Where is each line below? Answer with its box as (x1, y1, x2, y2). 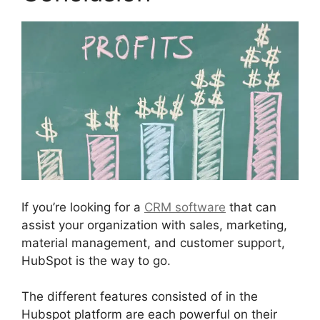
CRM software (144, 199, 226, 214)
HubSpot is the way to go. (21, 253, 171, 268)
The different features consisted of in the (21, 289, 258, 304)
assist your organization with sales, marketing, (21, 217, 287, 232)
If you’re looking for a (21, 199, 144, 214)
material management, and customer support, (21, 235, 285, 250)
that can (226, 199, 276, 214)
